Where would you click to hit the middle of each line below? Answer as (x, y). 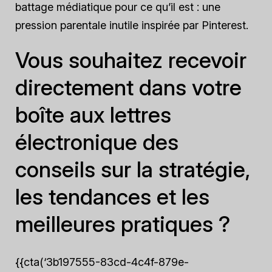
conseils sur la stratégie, (133, 169)
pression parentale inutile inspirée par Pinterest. (132, 25)
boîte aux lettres (93, 115)
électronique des (97, 142)
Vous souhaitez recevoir (131, 60)
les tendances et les (112, 197)
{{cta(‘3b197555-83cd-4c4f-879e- (102, 262)
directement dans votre (128, 87)
